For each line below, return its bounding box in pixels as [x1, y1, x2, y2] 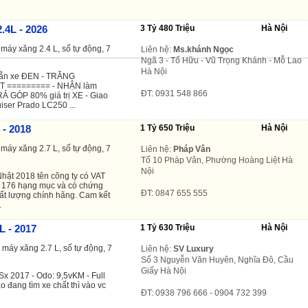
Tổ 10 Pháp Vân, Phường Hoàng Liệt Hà [141, 155, 293, 165]
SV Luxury [173, 243, 214, 254]
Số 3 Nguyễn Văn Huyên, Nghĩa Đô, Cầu [141, 254, 294, 265]
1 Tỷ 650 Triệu [140, 122, 195, 133]
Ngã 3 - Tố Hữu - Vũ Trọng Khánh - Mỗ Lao [141, 55, 302, 65]
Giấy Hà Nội [141, 265, 186, 276]
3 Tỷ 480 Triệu [140, 23, 195, 33]
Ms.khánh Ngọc [173, 44, 234, 54]
